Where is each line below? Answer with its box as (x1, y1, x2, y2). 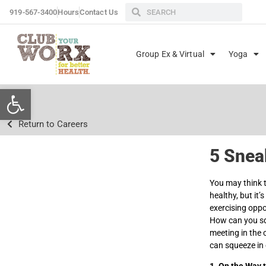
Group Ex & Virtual (136, 49, 204, 59)
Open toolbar (5, 83, 123, 106)
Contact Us (80, 8, 119, 17)
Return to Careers (18, 118, 88, 129)
